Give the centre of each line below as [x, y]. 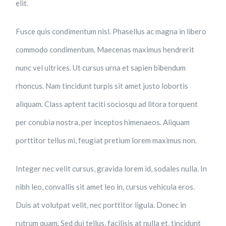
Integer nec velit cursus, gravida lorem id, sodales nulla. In [111, 169]
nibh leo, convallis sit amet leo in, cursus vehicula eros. [105, 187]
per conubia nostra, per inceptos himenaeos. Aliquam [103, 122]
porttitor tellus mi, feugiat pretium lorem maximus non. [106, 140]
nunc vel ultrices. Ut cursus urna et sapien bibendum [101, 68]
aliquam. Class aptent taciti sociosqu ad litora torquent [107, 104]
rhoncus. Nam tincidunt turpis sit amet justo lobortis [102, 86]
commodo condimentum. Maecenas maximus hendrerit [105, 50]
